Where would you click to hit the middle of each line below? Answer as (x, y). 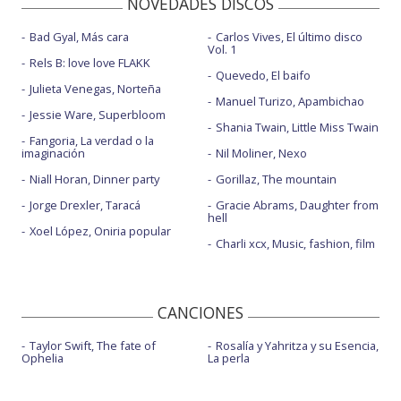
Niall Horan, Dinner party (94, 179)
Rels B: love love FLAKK (90, 62)
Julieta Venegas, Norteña (95, 88)
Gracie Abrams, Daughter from (297, 205)
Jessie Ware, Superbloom (98, 114)
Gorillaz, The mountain (276, 179)
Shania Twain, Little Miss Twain (297, 127)
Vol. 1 (222, 49)
